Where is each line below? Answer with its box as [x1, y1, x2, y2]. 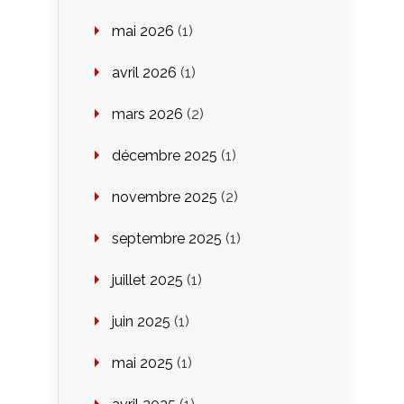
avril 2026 [112, 63, 177, 81]
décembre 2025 [112, 146, 217, 164]
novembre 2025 [112, 188, 217, 206]
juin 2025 [112, 312, 170, 330]
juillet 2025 [112, 271, 183, 289]
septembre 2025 [112, 229, 222, 247]
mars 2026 [112, 105, 183, 123]
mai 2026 [112, 22, 174, 40]
